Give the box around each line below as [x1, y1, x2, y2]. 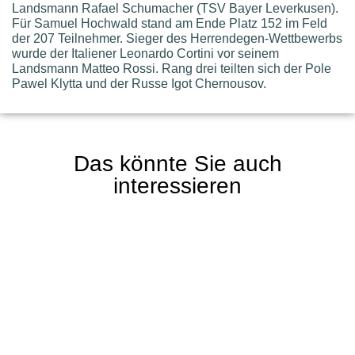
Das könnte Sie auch [73, 151, 282, 176]
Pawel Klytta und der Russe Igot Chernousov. [12, 76, 266, 90]
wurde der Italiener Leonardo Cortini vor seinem [12, 46, 279, 60]
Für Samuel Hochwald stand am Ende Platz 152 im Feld [12, 16, 327, 30]
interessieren [113, 173, 242, 198]
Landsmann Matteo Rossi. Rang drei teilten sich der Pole [12, 61, 331, 75]
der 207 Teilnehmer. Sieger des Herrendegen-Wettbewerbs [12, 31, 342, 45]
